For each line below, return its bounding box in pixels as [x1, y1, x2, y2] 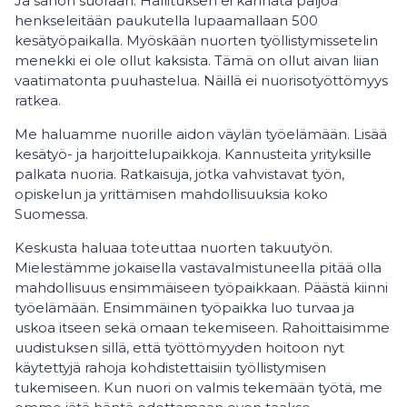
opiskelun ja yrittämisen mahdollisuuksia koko [15, 185, 328, 203]
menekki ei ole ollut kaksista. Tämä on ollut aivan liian [15, 52, 379, 69]
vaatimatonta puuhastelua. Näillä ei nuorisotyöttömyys [15, 72, 388, 89]
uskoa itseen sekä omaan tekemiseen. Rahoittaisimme [15, 319, 390, 336]
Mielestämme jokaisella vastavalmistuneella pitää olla [15, 259, 382, 276]
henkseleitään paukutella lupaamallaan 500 [15, 12, 318, 29]
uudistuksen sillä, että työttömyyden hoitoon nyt [15, 339, 344, 356]
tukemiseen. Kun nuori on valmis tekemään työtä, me [15, 379, 382, 396]
